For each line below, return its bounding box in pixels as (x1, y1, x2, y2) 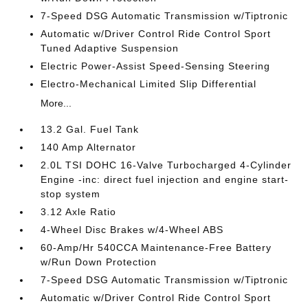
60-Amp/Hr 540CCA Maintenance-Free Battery (41, 242, 272, 253)
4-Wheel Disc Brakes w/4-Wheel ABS (41, 224, 224, 235)
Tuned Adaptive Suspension (41, 43, 179, 54)
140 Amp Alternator (41, 142, 137, 153)
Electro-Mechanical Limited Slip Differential (41, 78, 257, 89)
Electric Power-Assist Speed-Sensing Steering (41, 60, 271, 71)
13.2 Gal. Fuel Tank (41, 124, 140, 135)
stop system (41, 188, 101, 199)
